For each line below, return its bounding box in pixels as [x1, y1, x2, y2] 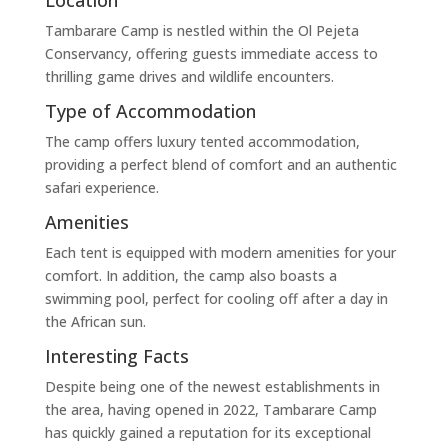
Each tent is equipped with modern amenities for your [44, 242, 396, 262]
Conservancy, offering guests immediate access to [44, 43, 378, 63]
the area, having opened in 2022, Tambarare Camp [44, 399, 377, 419]
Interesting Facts [44, 343, 189, 368]
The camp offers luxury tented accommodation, [44, 131, 360, 151]
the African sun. [44, 311, 146, 331]
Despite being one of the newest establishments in [44, 376, 380, 396]
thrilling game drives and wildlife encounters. [44, 66, 334, 86]
